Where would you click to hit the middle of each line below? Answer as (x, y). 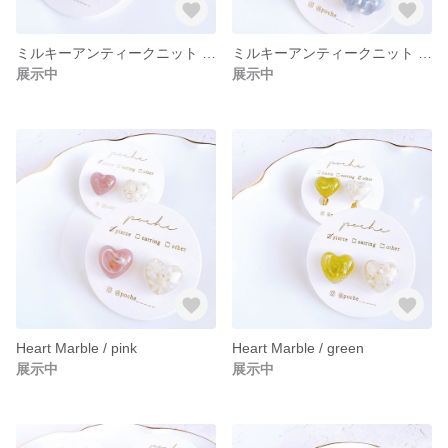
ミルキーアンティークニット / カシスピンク (209, 52)
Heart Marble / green (298, 347)
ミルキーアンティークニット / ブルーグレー (425, 52)
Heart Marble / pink (76, 347)
